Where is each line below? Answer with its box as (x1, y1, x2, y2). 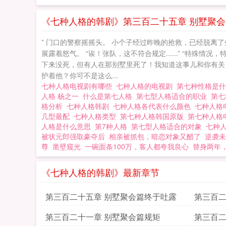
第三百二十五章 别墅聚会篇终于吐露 (45, 191, 177, 202)
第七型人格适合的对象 (131, 121, 206, 131)
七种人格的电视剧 (116, 81, 177, 91)
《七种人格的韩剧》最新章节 (41, 165, 159, 179)
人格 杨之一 (41, 91, 83, 101)
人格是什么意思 (41, 121, 95, 131)
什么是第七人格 (83, 91, 136, 101)
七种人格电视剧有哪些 (41, 81, 116, 91)
